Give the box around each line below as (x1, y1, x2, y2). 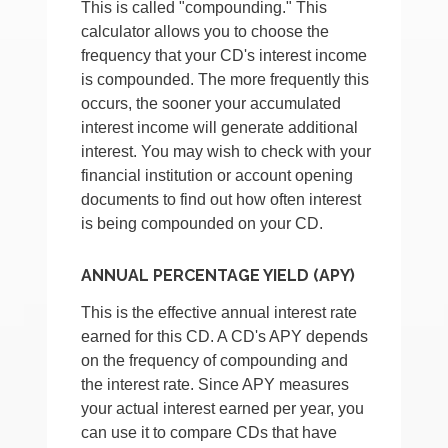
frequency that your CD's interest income (81, 47, 368, 65)
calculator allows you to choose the (81, 23, 330, 41)
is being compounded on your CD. (81, 215, 324, 233)
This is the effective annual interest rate (81, 304, 358, 322)
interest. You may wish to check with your (81, 143, 372, 161)
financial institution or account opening (81, 167, 354, 185)
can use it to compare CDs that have (81, 424, 338, 442)
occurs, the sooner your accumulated (81, 95, 342, 113)
